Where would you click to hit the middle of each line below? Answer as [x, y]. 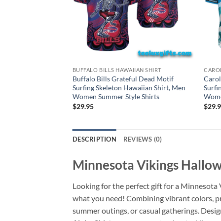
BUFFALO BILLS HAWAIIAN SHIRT [117, 70]
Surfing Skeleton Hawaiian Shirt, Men [129, 88]
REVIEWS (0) [143, 139]
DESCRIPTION [94, 139]
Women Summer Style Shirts [116, 97]
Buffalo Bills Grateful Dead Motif [123, 79]
